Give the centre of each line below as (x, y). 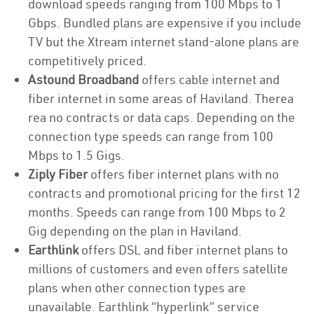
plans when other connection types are (137, 288)
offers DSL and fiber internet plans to (183, 250)
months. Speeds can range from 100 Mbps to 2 (157, 212)
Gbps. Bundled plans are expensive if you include (165, 23)
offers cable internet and (209, 80)
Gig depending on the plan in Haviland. (135, 231)
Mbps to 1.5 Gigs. (78, 155)
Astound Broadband (83, 80)
